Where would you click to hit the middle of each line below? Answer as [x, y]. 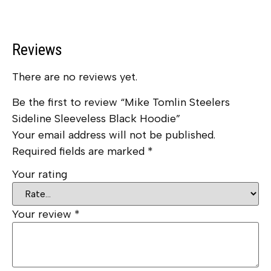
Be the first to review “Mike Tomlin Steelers [121, 102]
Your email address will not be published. [114, 135]
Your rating [40, 175]
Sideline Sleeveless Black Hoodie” [96, 118]
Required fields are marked [80, 151]
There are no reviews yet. [75, 77]
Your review [43, 214]
